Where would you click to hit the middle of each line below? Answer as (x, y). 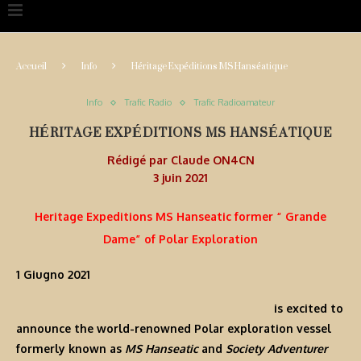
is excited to (309, 309)
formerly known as (71, 349)
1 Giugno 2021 (53, 275)
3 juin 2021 (180, 178)
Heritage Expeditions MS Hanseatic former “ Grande (180, 217)
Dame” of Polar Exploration (180, 239)
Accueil (31, 66)
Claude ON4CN (212, 160)
